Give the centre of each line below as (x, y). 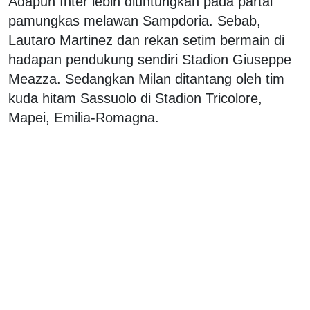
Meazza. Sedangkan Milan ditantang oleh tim (146, 79)
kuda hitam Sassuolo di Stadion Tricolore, (135, 98)
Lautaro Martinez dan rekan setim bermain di (146, 40)
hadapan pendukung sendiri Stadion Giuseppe (150, 59)
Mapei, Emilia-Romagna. (84, 117)
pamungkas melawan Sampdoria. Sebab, (135, 20)
